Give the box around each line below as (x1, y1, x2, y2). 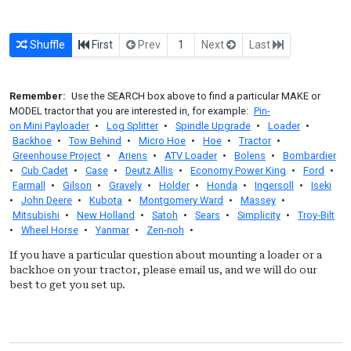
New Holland (77, 208, 135, 221)
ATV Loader (165, 149, 217, 161)
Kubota (89, 194, 122, 206)
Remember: (9, 89, 66, 102)
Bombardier (283, 149, 336, 161)
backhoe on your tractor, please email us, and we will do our (9, 263, 317, 276)
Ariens (118, 149, 147, 161)
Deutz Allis (125, 164, 173, 176)
